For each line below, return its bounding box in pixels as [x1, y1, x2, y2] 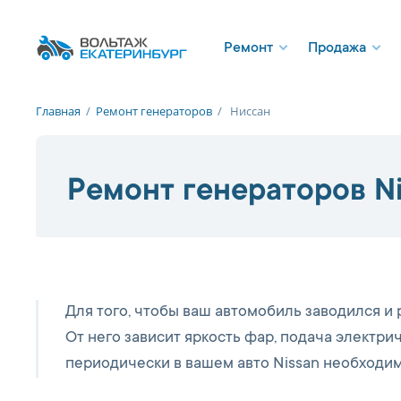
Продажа [308, 40, 366, 56]
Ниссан [230, 103, 270, 119]
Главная [36, 103, 81, 119]
